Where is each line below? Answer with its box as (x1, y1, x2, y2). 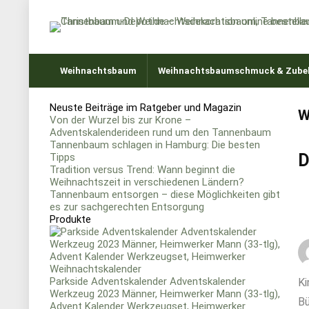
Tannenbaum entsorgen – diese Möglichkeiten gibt (50, 188, 280, 201)
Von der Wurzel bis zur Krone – (50, 114, 191, 126)
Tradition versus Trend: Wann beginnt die (50, 163, 235, 176)
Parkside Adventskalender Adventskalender (50, 275, 246, 288)
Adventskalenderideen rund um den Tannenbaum (50, 126, 271, 139)
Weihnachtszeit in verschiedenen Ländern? (50, 176, 244, 188)
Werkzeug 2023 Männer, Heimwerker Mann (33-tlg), (50, 288, 280, 300)
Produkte (50, 213, 91, 226)
